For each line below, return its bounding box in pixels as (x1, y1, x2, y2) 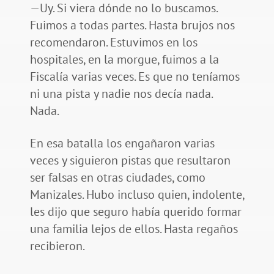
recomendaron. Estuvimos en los (29, 34, 198, 51)
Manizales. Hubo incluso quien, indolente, (29, 187, 244, 203)
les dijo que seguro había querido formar (29, 204, 242, 220)
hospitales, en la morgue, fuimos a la (29, 51, 219, 68)
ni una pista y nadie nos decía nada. (29, 86, 212, 102)
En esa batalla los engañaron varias (29, 135, 215, 152)
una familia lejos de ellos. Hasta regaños (29, 221, 238, 237)
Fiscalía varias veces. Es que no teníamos (29, 68, 240, 85)
